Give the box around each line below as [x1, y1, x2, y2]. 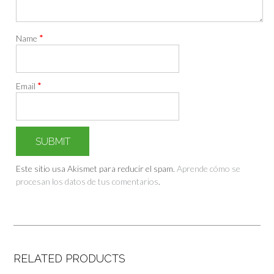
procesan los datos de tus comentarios [16, 176, 159, 187]
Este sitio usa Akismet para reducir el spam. [16, 163, 177, 174]
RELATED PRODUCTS [13, 252, 125, 265]
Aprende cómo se [177, 163, 241, 174]
